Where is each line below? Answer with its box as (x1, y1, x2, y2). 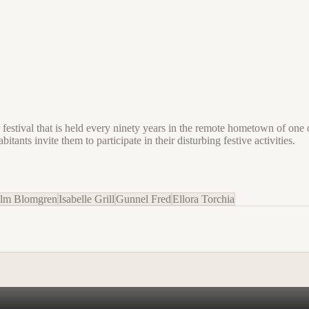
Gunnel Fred (116, 192, 171, 205)
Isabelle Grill (59, 192, 114, 205)
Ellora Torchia (172, 192, 235, 205)
